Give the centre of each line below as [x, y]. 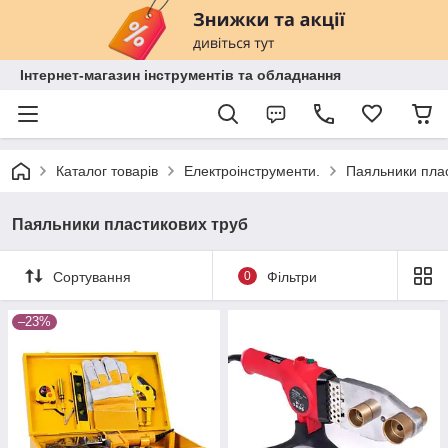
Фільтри [291, 276]
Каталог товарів [107, 171]
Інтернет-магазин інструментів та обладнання [180, 75]
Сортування [92, 276]
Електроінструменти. [252, 171]
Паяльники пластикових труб [130, 224]
